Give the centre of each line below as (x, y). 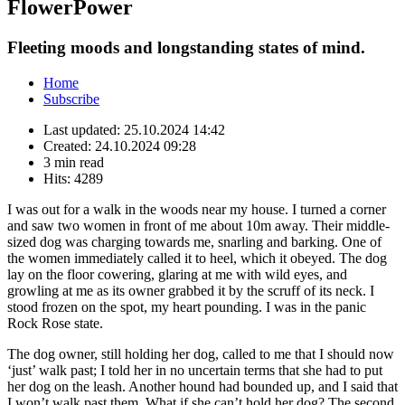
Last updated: (84, 129)
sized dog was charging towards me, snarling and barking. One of (194, 241)
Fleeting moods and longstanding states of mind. (186, 48)
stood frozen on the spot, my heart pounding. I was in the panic (187, 306)
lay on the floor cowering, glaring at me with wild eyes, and (177, 274)
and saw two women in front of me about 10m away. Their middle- (198, 225)
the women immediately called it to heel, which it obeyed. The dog (197, 258)
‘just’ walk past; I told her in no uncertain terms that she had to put (195, 370)
